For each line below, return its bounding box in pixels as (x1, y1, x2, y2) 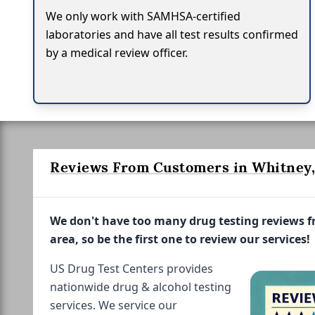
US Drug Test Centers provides (50, 260, 213, 276)
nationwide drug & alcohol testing (50, 278, 231, 295)
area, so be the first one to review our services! (50, 231, 310, 247)
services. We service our (50, 297, 177, 313)
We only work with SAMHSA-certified (46, 8, 240, 24)
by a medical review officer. (46, 44, 188, 60)
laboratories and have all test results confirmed (46, 26, 298, 42)
